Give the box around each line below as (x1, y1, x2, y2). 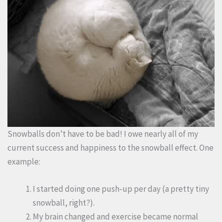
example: (7, 156, 40, 167)
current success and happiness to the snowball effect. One (7, 142, 214, 153)
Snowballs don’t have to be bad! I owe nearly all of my (7, 128, 198, 139)
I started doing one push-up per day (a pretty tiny (33, 183, 209, 194)
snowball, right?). (33, 197, 95, 208)
